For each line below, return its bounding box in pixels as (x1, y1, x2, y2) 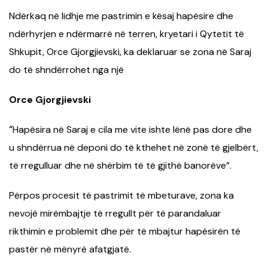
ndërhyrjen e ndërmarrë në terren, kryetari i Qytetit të (9, 27, 244, 40)
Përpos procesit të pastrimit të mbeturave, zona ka (9, 188, 234, 202)
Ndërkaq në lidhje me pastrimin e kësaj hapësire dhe (9, 9, 233, 22)
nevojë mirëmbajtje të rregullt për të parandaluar (9, 206, 221, 220)
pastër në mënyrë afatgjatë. (9, 242, 131, 255)
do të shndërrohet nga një (9, 63, 124, 76)
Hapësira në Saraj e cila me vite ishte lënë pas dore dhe (13, 123, 252, 136)
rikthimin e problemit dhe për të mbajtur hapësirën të (9, 224, 240, 237)
